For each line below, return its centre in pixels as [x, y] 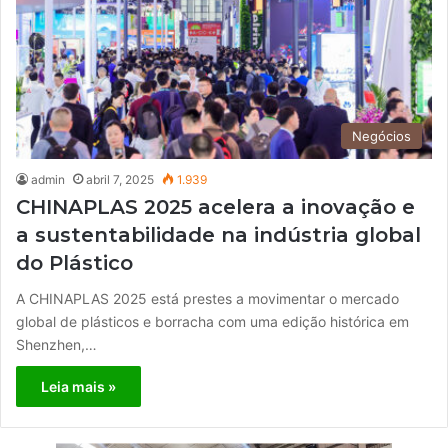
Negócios [381, 135]
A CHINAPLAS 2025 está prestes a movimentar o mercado [207, 298]
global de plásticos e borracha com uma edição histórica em [212, 321]
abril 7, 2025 [120, 179]
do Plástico [74, 262]
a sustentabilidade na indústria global [218, 234]
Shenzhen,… [56, 344]
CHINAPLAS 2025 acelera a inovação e [215, 206]
